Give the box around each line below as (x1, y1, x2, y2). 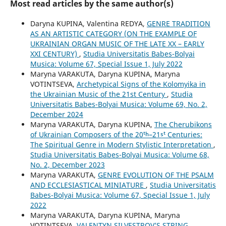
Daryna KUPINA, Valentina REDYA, (30, 18, 147, 28)
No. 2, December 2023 (30, 159, 105, 169)
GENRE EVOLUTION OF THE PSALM (97, 169, 214, 180)
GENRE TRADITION (146, 18, 210, 28)
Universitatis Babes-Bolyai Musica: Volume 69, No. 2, (30, 99, 207, 109)
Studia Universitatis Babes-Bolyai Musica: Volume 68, (30, 149, 209, 159)
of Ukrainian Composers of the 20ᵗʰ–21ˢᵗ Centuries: (30, 129, 202, 139)
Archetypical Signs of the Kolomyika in (76, 79, 206, 89)
